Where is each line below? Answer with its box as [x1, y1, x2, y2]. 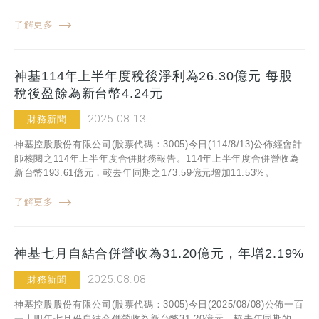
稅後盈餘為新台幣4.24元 [14, 86, 163, 101]
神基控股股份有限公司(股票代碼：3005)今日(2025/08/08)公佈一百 [14, 299, 304, 310]
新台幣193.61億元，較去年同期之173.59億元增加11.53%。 [14, 167, 275, 179]
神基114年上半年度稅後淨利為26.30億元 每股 [14, 69, 293, 84]
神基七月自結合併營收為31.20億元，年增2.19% [14, 246, 305, 261]
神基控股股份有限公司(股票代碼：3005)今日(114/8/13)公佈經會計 [14, 139, 303, 150]
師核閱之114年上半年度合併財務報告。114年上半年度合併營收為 [14, 153, 300, 164]
